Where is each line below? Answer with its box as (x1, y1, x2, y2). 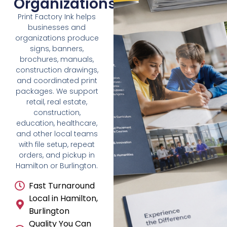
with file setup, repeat (19, 139, 95, 150)
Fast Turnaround (28, 180, 95, 192)
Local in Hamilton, (28, 193, 98, 205)
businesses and (28, 22, 86, 33)
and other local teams (16, 129, 98, 139)
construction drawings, (15, 65, 98, 75)
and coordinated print (16, 75, 97, 86)
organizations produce (15, 33, 99, 44)
